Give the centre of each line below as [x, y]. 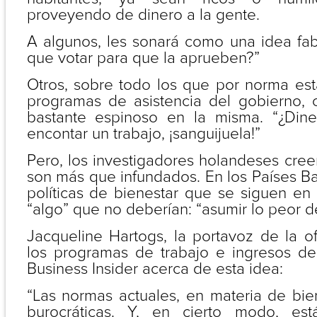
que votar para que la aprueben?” [143, 58]
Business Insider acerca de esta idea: [155, 269]
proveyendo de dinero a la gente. [143, 15]
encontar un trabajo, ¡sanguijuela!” [143, 134]
